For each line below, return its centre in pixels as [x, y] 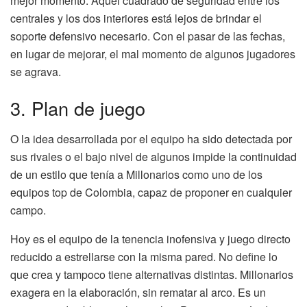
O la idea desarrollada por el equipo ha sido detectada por [151, 138]
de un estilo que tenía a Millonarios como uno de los [136, 174]
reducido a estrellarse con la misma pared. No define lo [144, 256]
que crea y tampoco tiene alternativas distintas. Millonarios [152, 274]
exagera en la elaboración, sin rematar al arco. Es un [138, 292]
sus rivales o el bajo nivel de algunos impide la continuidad [153, 156]
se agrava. [36, 71]
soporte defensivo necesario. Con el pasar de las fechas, [148, 36]
